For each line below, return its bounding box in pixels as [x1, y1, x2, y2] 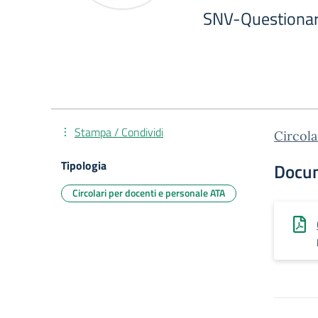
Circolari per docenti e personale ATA [72, 185, 225, 200]
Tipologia [61, 157, 106, 174]
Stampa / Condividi [75, 124, 163, 141]
